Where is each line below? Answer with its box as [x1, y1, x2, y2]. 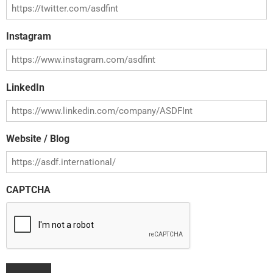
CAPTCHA [6, 184, 51, 196]
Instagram [6, 30, 51, 42]
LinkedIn [6, 82, 44, 93]
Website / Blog [6, 133, 69, 144]
